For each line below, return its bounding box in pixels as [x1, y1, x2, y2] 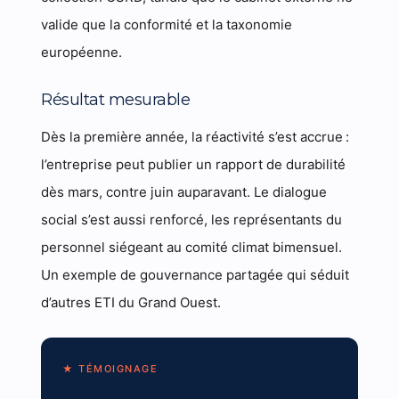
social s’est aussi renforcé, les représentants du [41, 211, 343, 228]
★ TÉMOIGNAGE [62, 362, 159, 375]
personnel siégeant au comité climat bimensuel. [41, 239, 343, 256]
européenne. [41, 44, 123, 61]
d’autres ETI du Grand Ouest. [41, 294, 222, 311]
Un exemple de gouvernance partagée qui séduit [41, 266, 350, 283]
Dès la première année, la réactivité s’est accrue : [41, 128, 350, 145]
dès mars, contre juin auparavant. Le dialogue [41, 183, 328, 200]
